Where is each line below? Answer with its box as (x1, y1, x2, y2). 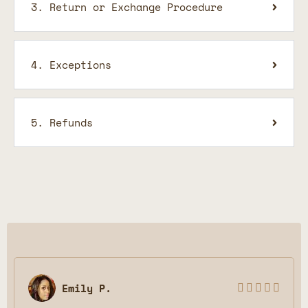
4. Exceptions (31, 57, 111, 73)
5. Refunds (31, 115, 93, 131)
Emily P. (62, 280, 111, 296)
